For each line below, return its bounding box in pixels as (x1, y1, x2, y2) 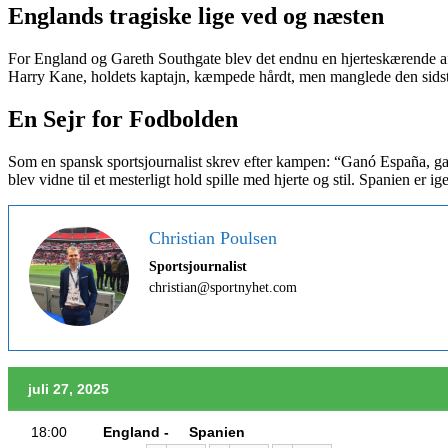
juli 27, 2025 (28, 380, 109, 397)
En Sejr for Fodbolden (8, 105, 238, 132)
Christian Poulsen (149, 227, 277, 248)
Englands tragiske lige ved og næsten (8, 2, 384, 29)
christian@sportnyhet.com (149, 279, 297, 295)
